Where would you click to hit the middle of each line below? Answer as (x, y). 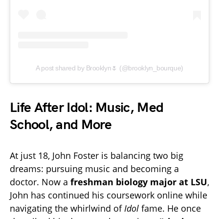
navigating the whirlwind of (67, 208)
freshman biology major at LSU (139, 182)
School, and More (61, 125)
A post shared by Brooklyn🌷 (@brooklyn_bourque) (109, 68)
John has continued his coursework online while (109, 195)
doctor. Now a (40, 182)
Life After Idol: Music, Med (87, 108)
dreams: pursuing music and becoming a (94, 168)
